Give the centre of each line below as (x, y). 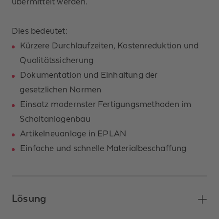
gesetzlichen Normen (62, 89)
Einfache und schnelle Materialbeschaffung (104, 148)
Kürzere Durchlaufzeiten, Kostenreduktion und (109, 45)
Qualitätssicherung (58, 60)
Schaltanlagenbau (56, 119)
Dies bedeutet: (40, 31)
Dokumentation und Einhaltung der (89, 75)
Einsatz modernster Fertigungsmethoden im (106, 104)
